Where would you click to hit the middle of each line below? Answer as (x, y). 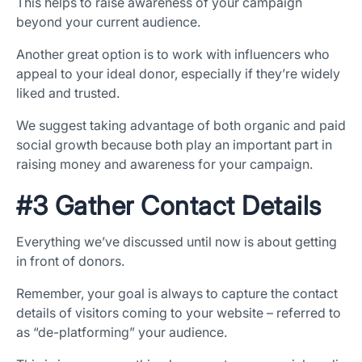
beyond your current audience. (108, 22)
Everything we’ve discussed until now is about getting (177, 242)
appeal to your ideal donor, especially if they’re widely (178, 74)
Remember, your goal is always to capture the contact (177, 294)
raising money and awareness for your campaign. (164, 164)
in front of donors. (70, 261)
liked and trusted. (68, 93)
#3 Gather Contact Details (169, 206)
